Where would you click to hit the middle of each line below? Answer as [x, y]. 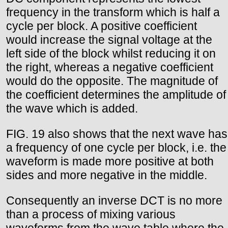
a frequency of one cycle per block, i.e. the [116, 148]
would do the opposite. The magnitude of [112, 81]
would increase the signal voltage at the [109, 40]
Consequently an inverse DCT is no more [114, 201]
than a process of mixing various [91, 215]
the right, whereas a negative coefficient [110, 67]
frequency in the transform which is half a [113, 12]
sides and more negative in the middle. [107, 175]
